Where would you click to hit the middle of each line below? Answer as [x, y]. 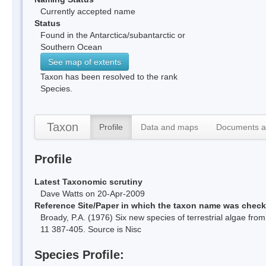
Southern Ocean [71, 47]
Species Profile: [79, 254]
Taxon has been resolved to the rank [109, 76]
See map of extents [85, 61]
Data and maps [170, 127]
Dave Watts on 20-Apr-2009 [93, 193]
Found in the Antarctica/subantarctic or [113, 35]
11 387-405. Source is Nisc [91, 229]
